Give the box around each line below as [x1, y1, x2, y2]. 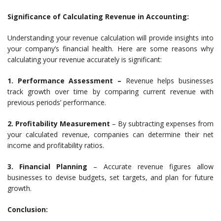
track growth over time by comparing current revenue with [7, 87, 214, 97]
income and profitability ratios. [7, 141, 104, 150]
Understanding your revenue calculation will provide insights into [7, 33, 214, 43]
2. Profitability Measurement [7, 119, 110, 129]
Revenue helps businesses [121, 76, 214, 86]
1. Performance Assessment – [7, 76, 121, 86]
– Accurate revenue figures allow [87, 162, 214, 172]
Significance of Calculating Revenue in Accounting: [7, 12, 189, 22]
